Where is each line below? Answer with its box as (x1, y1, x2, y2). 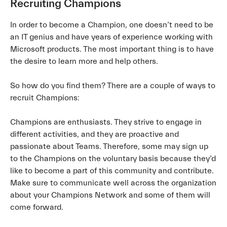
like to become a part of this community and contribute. (10, 166, 214, 175)
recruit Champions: (10, 93, 80, 102)
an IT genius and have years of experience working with (10, 32, 213, 42)
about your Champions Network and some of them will (10, 190, 210, 200)
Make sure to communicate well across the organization (10, 178, 216, 187)
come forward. (10, 202, 63, 212)
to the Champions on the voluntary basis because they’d (10, 154, 216, 163)
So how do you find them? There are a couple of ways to (10, 81, 215, 90)
